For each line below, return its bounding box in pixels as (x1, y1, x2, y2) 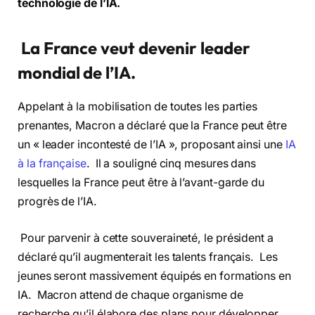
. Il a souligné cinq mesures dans (86, 157, 257, 171)
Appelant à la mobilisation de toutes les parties (18, 100, 258, 114)
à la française (18, 157, 86, 171)
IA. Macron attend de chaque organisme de (18, 288, 243, 302)
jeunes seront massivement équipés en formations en (18, 269, 292, 283)
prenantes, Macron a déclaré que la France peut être (18, 119, 287, 133)
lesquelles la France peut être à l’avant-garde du (18, 176, 265, 190)
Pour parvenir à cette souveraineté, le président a (18, 231, 274, 245)
